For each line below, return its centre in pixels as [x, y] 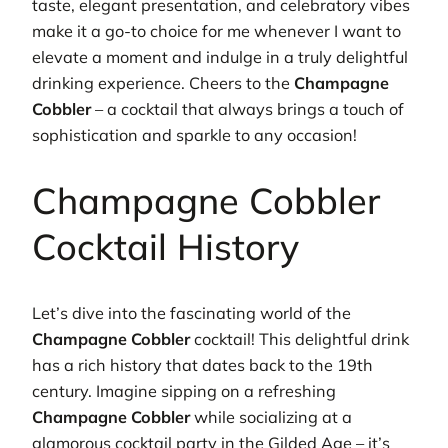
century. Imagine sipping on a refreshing [184, 391]
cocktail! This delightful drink [299, 339]
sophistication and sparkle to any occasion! [194, 135]
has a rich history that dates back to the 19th [202, 365]
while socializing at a [271, 417]
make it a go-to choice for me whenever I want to [216, 31]
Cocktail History [165, 247]
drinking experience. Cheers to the [163, 83]
